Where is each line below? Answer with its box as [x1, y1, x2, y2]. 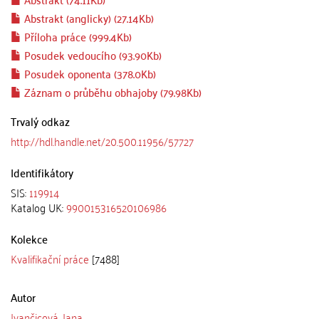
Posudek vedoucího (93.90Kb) [21, 45, 162, 65]
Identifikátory [11, 162, 73, 182]
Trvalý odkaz [11, 111, 70, 131]
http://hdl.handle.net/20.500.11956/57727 [11, 131, 194, 151]
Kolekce [11, 229, 48, 249]
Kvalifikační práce [11, 249, 89, 268]
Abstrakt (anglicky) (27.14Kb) [21, 8, 154, 28]
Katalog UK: [11, 197, 66, 217]
